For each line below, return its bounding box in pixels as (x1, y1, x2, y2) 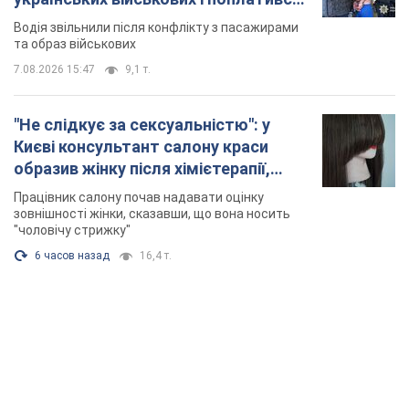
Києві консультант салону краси (14, 137, 268, 157)
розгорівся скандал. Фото (14, 181, 222, 201)
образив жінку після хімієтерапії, (14, 159, 270, 179)
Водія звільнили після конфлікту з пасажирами (14, 20, 299, 36)
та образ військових (14, 37, 136, 52)
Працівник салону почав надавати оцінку (14, 190, 264, 205)
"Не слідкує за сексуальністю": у (14, 115, 270, 135)
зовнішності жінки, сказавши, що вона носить (14, 206, 290, 222)
